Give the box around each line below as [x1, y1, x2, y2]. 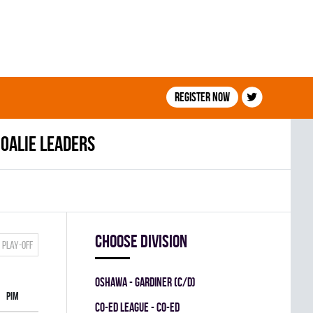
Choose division [95, 231, 187, 251]
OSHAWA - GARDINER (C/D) [95, 275, 196, 289]
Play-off [2, 239, 33, 251]
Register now [174, 90, 230, 103]
